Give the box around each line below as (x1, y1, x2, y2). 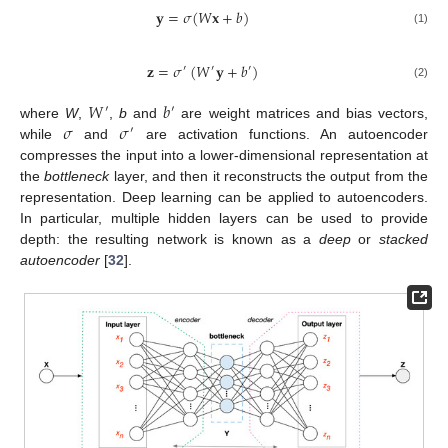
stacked (379, 230, 429, 247)
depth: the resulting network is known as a (20, 230, 319, 247)
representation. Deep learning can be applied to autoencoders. (20, 188, 428, 205)
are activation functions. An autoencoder (135, 125, 429, 142)
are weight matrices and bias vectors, (175, 104, 428, 121)
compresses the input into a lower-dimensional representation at (20, 146, 428, 163)
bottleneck (44, 167, 110, 184)
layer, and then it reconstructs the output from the (109, 167, 429, 184)
